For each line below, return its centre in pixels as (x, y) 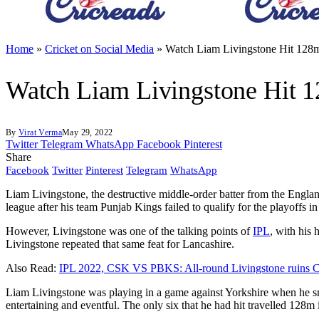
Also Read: (32, 268)
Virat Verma (41, 133)
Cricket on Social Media (99, 49)
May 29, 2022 (88, 133)
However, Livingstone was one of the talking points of (129, 231)
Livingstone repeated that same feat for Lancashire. (120, 244)
